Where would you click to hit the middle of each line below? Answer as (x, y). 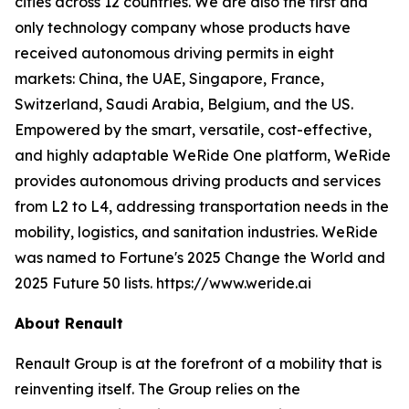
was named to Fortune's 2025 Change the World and (200, 258)
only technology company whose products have (183, 28)
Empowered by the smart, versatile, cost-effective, (193, 130)
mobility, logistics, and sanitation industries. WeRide (196, 232)
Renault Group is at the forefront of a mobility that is (198, 364)
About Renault (69, 324)
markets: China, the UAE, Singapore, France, (169, 79)
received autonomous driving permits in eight (174, 53)
